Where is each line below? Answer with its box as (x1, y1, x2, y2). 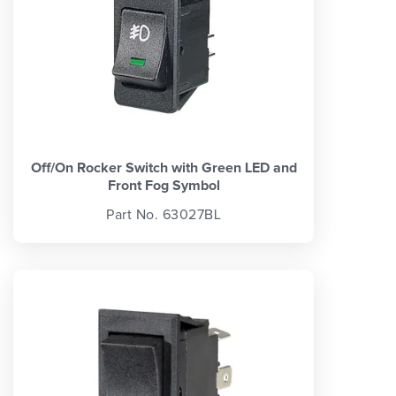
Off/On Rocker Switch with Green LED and (30, 161, 297, 176)
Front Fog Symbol (107, 179, 220, 194)
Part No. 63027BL (106, 207, 221, 222)
